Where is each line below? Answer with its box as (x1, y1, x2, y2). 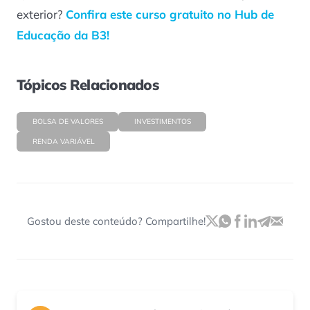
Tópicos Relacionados (17, 75, 158, 93)
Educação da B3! (17, 28, 109, 43)
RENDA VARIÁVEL (32, 136, 95, 146)
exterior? (17, 7, 66, 22)
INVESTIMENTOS (134, 116, 191, 126)
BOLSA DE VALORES (32, 116, 103, 126)
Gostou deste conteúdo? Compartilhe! (26, 214, 206, 228)
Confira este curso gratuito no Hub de (66, 7, 274, 22)
